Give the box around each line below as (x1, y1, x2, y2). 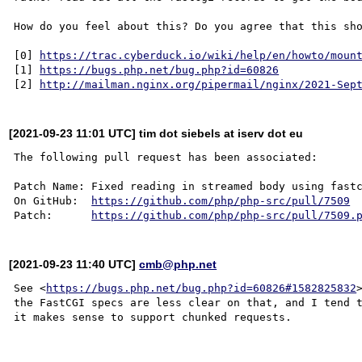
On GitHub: (14, 194, 92, 207)
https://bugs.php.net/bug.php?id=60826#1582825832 (46, 281, 357, 294)
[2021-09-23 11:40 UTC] (9, 257, 140, 271)
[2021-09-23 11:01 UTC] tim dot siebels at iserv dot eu (9, 126, 304, 140)
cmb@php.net (139, 257, 217, 271)
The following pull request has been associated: (14, 150, 318, 163)
